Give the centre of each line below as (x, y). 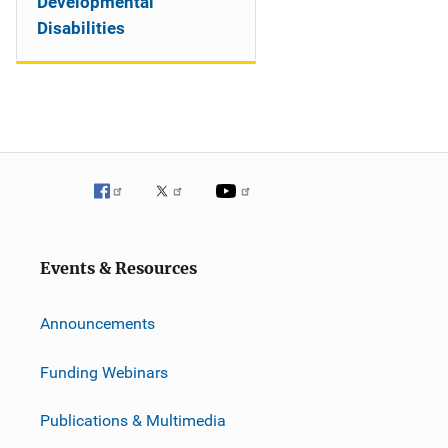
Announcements (97, 323)
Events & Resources (118, 268)
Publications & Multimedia (133, 420)
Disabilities (81, 28)
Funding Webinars (104, 372)
